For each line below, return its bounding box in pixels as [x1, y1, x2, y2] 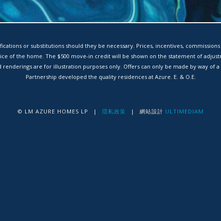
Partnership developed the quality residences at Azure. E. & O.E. [25, 73, 196, 81]
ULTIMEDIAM [165, 108, 204, 115]
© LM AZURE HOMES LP [17, 108, 88, 115]
